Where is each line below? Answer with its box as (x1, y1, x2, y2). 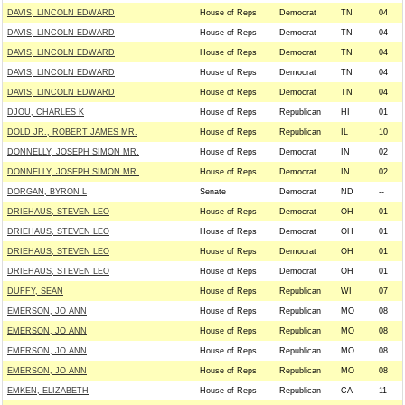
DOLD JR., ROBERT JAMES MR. (7, 127, 137, 137)
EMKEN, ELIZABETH (7, 386, 89, 395)
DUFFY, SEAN (7, 287, 63, 296)
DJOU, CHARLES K (7, 108, 84, 117)
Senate (200, 187, 226, 196)
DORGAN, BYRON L (7, 187, 87, 196)
